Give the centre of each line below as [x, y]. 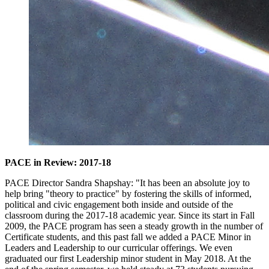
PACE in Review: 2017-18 [58, 163]
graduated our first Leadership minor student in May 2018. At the [128, 259]
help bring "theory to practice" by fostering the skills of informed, [128, 194]
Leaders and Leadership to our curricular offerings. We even [119, 248]
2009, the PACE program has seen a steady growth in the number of [134, 226]
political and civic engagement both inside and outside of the [119, 205]
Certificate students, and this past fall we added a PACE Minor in [128, 237]
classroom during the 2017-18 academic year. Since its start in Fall [130, 216]
